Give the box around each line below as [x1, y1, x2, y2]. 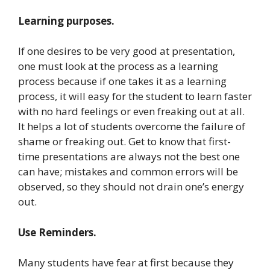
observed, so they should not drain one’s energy [18, 180, 244, 194]
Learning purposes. [18, 13, 115, 28]
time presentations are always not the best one [18, 149, 240, 164]
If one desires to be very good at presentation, [18, 44, 235, 58]
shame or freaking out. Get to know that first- [18, 134, 231, 149]
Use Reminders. [18, 225, 96, 239]
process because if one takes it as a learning [18, 74, 227, 89]
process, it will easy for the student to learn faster [18, 89, 252, 104]
